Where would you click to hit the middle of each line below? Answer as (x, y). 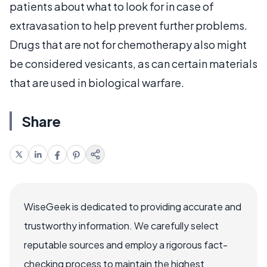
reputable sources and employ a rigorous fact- (126, 244)
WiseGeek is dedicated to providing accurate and (133, 206)
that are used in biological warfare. (97, 82)
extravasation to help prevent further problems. (128, 25)
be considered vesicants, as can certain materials (133, 63)
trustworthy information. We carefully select (121, 225)
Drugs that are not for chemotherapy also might (128, 44)
